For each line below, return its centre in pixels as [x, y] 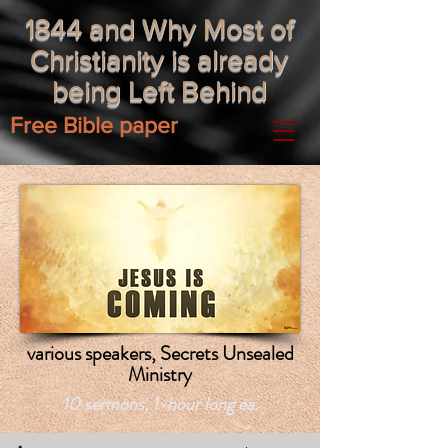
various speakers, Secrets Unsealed [160, 353]
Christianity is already [159, 59]
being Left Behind [159, 90]
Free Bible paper [94, 125]
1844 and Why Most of [159, 28]
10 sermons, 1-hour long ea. [160, 404]
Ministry [160, 374]
